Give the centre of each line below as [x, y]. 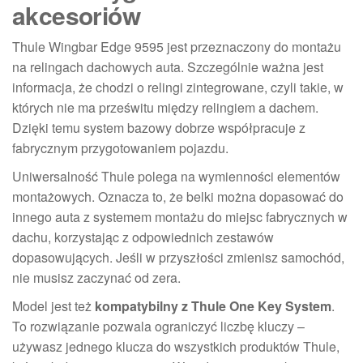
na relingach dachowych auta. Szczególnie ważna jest [168, 67]
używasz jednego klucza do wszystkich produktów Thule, [176, 346]
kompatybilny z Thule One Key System [213, 306]
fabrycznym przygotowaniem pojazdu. [120, 148]
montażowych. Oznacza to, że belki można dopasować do [178, 196]
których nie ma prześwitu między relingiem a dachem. [165, 107]
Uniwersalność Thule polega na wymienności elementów [176, 176]
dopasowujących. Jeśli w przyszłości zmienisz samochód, [178, 257]
